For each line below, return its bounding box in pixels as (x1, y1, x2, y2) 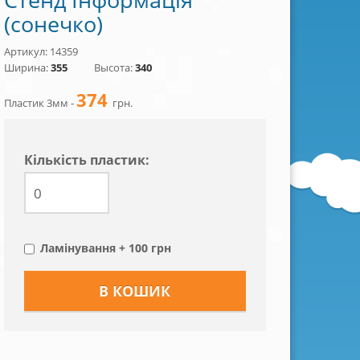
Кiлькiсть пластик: (23, 151, 149, 169)
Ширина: (3, 60, 51, 75)
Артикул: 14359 (3, 44, 78, 59)
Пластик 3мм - (3, 96, 76, 110)
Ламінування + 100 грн (39, 240, 171, 256)
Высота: (93, 60, 135, 75)
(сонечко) (3, 9, 103, 39)
